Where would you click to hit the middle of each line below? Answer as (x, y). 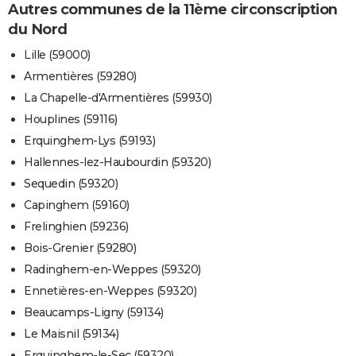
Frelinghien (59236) (76, 227)
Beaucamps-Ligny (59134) (94, 313)
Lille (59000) (57, 55)
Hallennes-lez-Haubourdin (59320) (117, 163)
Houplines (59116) (71, 120)
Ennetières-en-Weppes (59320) (110, 291)
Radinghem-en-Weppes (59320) (112, 270)
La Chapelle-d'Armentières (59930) (118, 98)
